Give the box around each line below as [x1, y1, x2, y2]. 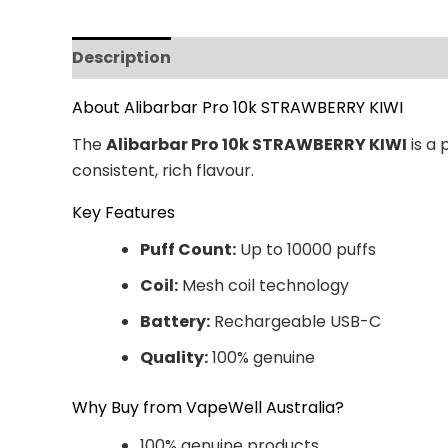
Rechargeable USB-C [210, 310, 381, 334]
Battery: [140, 310, 210, 334]
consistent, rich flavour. [72, 159, 254, 183]
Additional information [191, 46, 392, 69]
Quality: [140, 346, 208, 370]
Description [72, 46, 171, 69]
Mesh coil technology [178, 274, 349, 298]
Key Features [72, 201, 175, 225]
